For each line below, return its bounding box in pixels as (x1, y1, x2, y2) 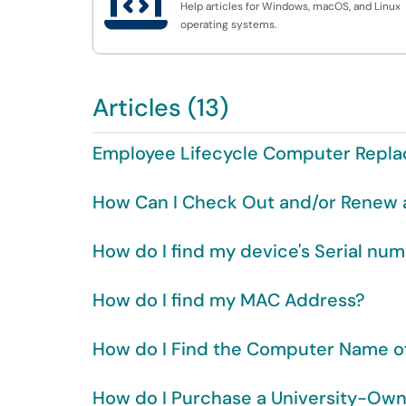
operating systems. (180, 17, 276, 32)
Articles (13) (92, 92, 228, 123)
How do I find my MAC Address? (92, 288, 365, 312)
